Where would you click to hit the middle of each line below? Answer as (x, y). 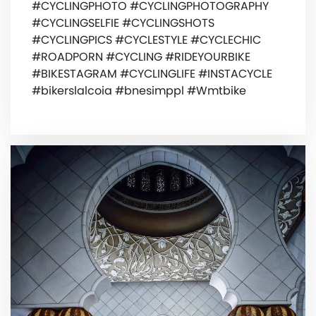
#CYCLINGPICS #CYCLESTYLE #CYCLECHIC (146, 39)
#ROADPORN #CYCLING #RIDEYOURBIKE (141, 56)
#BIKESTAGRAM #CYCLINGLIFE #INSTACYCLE (152, 73)
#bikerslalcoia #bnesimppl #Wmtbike (139, 90)
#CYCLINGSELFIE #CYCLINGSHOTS (123, 23)
